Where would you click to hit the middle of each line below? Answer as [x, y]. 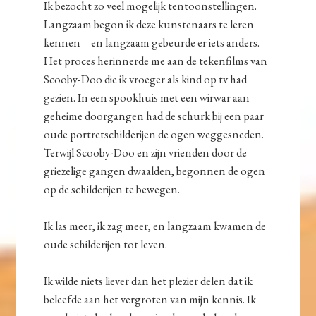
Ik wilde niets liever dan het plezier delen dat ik [148, 281]
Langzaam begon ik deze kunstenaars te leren [149, 24]
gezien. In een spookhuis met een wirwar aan [147, 98]
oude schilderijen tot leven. [106, 244]
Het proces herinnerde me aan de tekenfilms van [156, 61]
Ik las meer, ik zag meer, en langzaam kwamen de [155, 226]
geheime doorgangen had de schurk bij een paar [154, 116]
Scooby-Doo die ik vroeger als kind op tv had [146, 79]
